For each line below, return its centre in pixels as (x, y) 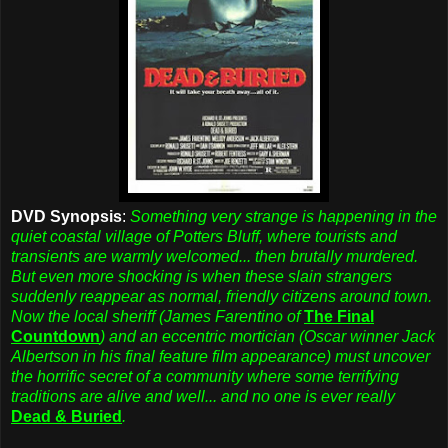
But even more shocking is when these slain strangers (201, 276)
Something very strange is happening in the (283, 216)
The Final (339, 316)
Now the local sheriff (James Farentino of (155, 316)
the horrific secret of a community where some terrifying (205, 376)
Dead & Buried (66, 416)
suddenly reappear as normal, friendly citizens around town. (221, 296)
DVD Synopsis (66, 216)
